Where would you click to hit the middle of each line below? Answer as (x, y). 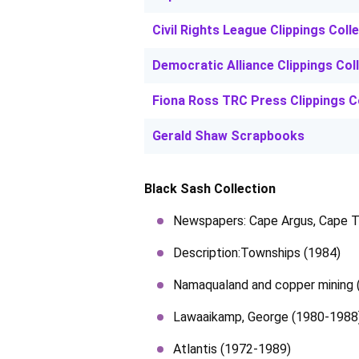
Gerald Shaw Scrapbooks (228, 136)
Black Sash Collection (210, 189)
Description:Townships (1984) (257, 253)
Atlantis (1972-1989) (232, 349)
